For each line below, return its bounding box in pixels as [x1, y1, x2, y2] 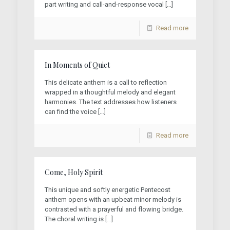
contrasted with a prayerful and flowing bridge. [44, 205, 183, 213]
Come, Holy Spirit [44, 167, 103, 177]
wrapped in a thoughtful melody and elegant [44, 88, 176, 96]
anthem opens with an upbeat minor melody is [44, 196, 181, 203]
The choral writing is [44, 215, 104, 223]
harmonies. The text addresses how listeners [44, 98, 177, 106]
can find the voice [44, 108, 97, 116]
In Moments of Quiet [44, 60, 110, 70]
